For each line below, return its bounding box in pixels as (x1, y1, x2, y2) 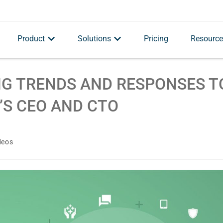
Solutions (78, 33, 111, 43)
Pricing (144, 33, 168, 43)
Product (17, 33, 45, 43)
